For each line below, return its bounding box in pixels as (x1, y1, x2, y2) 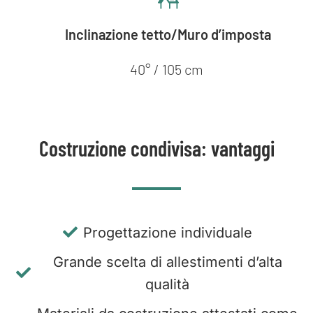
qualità (145, 275, 190, 293)
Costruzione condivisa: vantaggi (38, 136, 275, 161)
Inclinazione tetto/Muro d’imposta (65, 26, 272, 43)
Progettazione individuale (82, 224, 252, 241)
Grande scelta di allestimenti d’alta (52, 253, 282, 270)
